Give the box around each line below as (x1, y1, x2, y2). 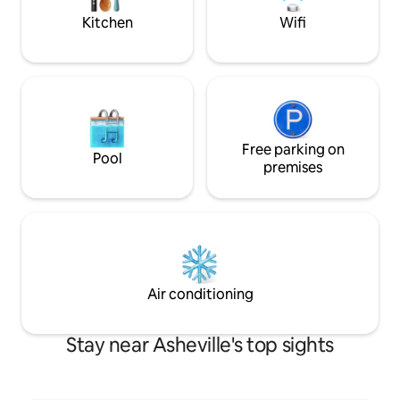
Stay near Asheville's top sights (66, 331, 334, 358)
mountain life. (21, 4, 106, 21)
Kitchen (81, 12, 133, 32)
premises (263, 157, 322, 177)
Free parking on (241, 139, 345, 159)
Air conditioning (146, 284, 254, 304)
